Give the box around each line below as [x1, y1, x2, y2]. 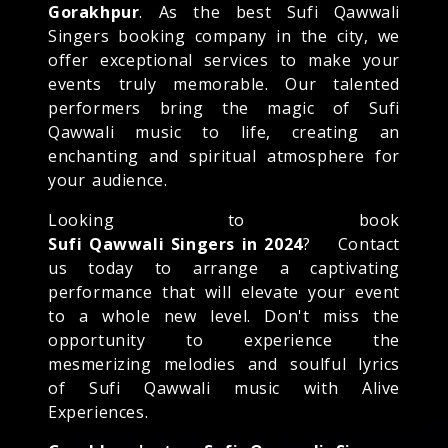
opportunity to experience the [48, 328, 400, 351]
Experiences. [48, 400, 149, 423]
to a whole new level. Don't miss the [48, 304, 400, 327]
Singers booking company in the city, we [48, 24, 400, 47]
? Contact [302, 232, 400, 255]
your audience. [48, 168, 168, 191]
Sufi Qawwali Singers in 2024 [48, 232, 303, 255]
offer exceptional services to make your [48, 48, 400, 71]
